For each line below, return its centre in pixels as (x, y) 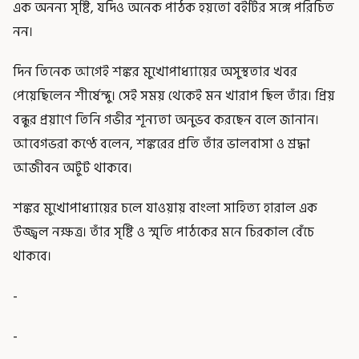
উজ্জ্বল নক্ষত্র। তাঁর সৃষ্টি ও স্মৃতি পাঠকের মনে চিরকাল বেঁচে (163, 232)
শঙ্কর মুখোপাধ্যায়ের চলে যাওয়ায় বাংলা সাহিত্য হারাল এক (165, 208)
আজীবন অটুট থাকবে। (73, 168)
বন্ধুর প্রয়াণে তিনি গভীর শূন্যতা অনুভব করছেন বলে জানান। (166, 120)
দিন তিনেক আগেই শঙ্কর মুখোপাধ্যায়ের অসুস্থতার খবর (155, 72)
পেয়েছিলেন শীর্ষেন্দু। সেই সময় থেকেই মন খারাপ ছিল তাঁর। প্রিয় (174, 96)
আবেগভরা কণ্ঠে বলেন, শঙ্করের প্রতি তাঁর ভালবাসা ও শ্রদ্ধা (161, 144)
